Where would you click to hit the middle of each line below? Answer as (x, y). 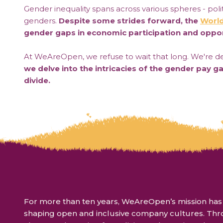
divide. (37, 80)
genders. (41, 21)
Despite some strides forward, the (129, 21)
